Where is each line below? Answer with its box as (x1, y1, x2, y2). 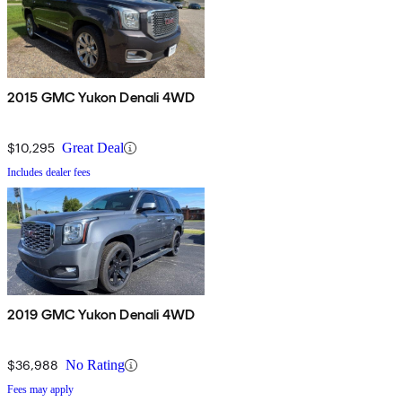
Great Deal (62, 140, 124, 156)
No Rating (66, 357, 125, 373)
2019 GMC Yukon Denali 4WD (7, 306, 195, 324)
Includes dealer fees (7, 166, 91, 179)
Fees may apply (7, 383, 74, 397)
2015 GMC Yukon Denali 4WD (7, 89, 195, 107)
